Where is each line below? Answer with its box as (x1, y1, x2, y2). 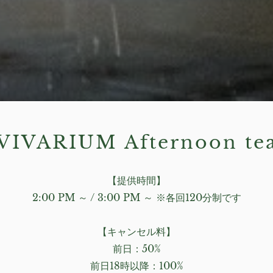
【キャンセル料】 (97, 225, 175, 238)
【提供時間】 (107, 174, 166, 187)
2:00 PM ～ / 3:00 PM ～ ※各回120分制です (32, 191, 241, 204)
